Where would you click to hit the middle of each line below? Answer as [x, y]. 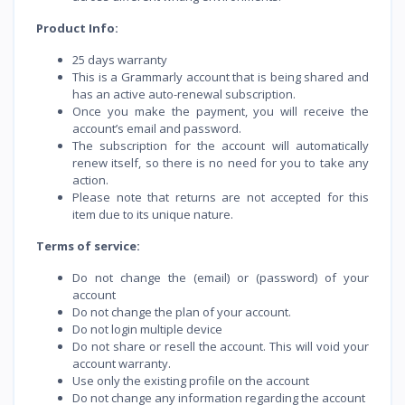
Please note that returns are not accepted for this [221, 197]
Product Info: [77, 28]
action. [90, 179]
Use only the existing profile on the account [191, 380]
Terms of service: [88, 245]
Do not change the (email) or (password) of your [221, 277]
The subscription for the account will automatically [221, 145]
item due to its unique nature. [153, 214]
